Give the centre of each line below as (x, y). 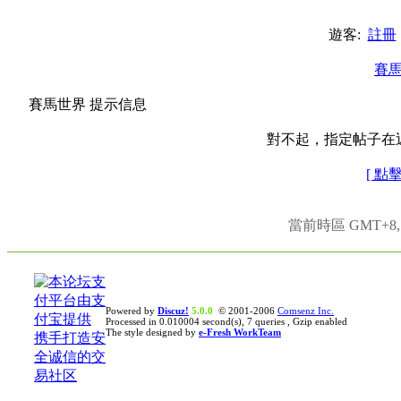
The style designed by (152, 332)
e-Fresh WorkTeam (240, 332)
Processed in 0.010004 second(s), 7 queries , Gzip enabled (226, 321)
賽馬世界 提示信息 (88, 104)
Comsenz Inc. (306, 311)
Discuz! (173, 311)
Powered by (132, 311)
